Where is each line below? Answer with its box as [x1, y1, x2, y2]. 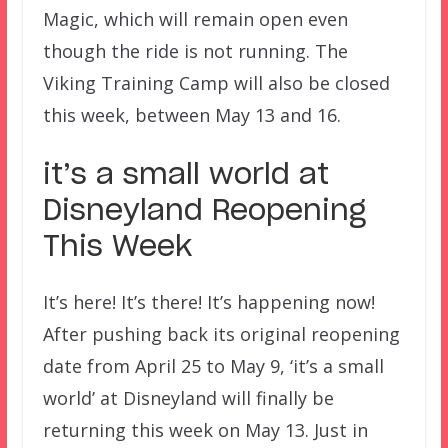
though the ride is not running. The [42, 38, 348, 63]
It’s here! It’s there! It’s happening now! [42, 289, 375, 314]
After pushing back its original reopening [42, 321, 400, 346]
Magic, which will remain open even [42, 6, 348, 31]
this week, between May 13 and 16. [42, 102, 341, 127]
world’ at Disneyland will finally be [42, 385, 334, 410]
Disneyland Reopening [42, 197, 366, 226]
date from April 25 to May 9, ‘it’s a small [42, 353, 384, 378]
